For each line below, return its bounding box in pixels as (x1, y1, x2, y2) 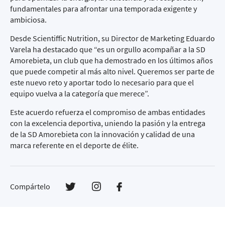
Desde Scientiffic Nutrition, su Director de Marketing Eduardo (10, 33, 215, 43)
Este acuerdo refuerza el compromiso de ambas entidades (10, 107, 205, 117)
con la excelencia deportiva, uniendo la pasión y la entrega (10, 118, 205, 128)
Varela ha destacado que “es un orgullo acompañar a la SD (10, 44, 205, 54)
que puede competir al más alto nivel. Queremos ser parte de (10, 66, 214, 76)
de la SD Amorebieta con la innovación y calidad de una (10, 129, 195, 139)
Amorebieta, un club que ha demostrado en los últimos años (10, 55, 213, 65)
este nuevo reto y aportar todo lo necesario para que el (10, 77, 194, 87)
